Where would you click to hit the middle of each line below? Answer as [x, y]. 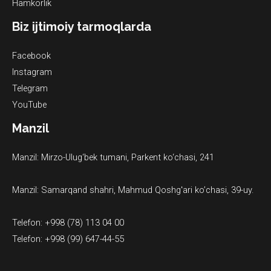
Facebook [31, 55]
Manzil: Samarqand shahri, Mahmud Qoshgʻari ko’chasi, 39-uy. [133, 190]
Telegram [30, 88]
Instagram [32, 72]
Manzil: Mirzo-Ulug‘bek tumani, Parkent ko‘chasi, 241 [113, 157]
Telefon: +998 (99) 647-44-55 [68, 239]
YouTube [29, 104]
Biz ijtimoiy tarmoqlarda [82, 26]
